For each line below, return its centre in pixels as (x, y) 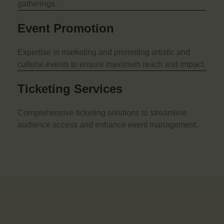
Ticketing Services (70, 89)
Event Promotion (66, 28)
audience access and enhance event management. (108, 125)
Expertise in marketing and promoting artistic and (104, 52)
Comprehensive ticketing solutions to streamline (102, 113)
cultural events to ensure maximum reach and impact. (111, 64)
